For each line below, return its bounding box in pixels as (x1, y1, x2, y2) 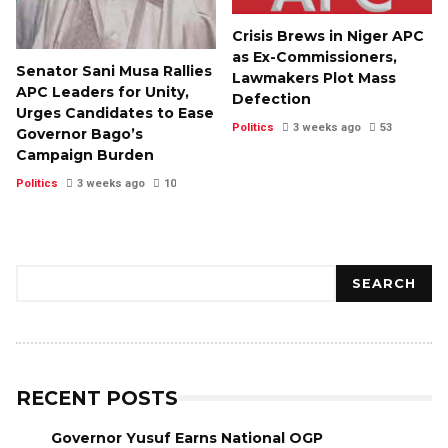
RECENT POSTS (16, 386, 178, 411)
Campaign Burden (16, 146, 154, 165)
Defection (232, 90, 311, 109)
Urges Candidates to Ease (16, 104, 214, 123)
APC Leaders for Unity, (16, 83, 189, 102)
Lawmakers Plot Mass (232, 69, 396, 88)
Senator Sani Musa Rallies (16, 62, 212, 81)
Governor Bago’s (16, 125, 143, 144)
